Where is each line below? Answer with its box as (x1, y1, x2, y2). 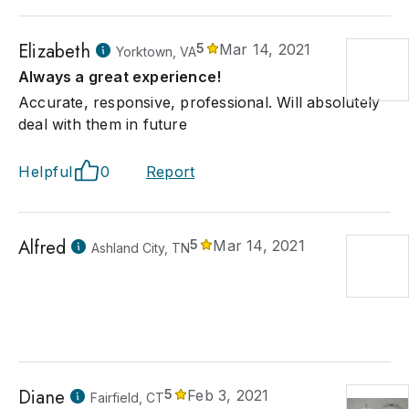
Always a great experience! (18, 68, 222, 86)
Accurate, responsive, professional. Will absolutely (18, 93, 381, 111)
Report (146, 163, 195, 181)
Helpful (18, 163, 73, 181)
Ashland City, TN (91, 240, 191, 256)
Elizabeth (18, 38, 90, 65)
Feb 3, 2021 (187, 386, 269, 404)
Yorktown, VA (115, 44, 196, 59)
